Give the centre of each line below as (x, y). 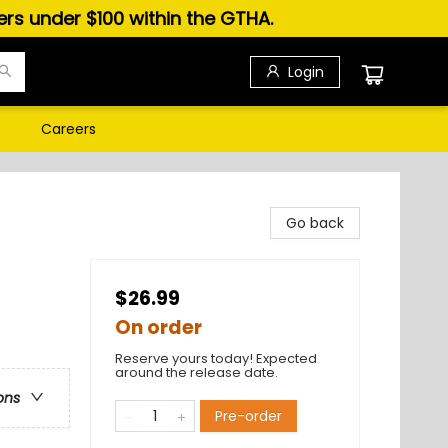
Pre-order (248, 416)
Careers (68, 129)
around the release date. (196, 372)
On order (158, 327)
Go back (315, 223)
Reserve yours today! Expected (216, 358)
